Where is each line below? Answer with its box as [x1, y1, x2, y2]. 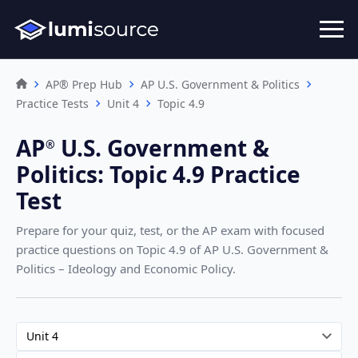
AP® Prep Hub [46, 76, 122, 92]
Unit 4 [107, 95, 139, 111]
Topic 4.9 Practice [109, 158, 300, 189]
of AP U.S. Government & [189, 241, 328, 257]
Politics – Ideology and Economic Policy [16, 260, 233, 276]
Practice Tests [16, 95, 89, 111]
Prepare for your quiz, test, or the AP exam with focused [16, 221, 324, 238]
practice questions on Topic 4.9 [16, 241, 189, 257]
